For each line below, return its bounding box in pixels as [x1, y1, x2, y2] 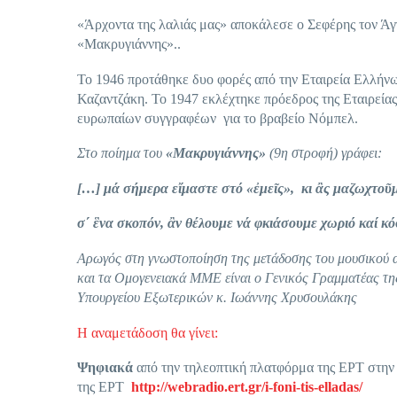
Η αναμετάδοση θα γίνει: [77, 324, 218, 340]
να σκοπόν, [99, 215, 167, 231]
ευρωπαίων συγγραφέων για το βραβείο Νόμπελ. [77, 110, 358, 126]
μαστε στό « [182, 180, 253, 196]
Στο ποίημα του [77, 145, 166, 161]
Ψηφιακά [77, 360, 133, 376]
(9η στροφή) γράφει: [266, 145, 382, 161]
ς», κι [277, 180, 315, 196]
